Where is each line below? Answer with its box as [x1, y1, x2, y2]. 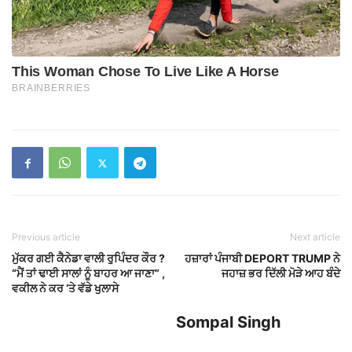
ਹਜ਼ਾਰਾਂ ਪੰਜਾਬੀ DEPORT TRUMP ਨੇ [185, 251, 340, 266]
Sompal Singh [176, 313, 280, 332]
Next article [290, 231, 340, 244]
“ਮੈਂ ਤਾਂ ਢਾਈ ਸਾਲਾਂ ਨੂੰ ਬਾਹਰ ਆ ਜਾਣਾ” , [12, 266, 165, 280]
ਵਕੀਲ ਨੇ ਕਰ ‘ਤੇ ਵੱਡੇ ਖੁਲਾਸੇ [12, 281, 119, 295]
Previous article [12, 231, 80, 244]
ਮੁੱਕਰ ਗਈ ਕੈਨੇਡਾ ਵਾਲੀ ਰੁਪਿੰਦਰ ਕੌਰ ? [12, 251, 165, 266]
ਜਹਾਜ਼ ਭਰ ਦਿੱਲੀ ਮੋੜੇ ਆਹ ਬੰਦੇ [222, 266, 340, 280]
